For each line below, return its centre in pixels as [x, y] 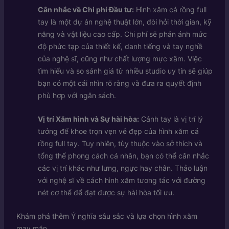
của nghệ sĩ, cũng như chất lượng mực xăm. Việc [120, 58]
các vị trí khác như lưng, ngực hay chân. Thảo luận [122, 168]
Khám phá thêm [42, 216]
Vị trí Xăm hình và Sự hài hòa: [88, 119]
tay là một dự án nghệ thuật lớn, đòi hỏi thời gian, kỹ [124, 21]
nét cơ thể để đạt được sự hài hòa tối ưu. [106, 192]
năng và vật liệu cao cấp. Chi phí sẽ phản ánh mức [122, 34]
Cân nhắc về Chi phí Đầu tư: [86, 9]
